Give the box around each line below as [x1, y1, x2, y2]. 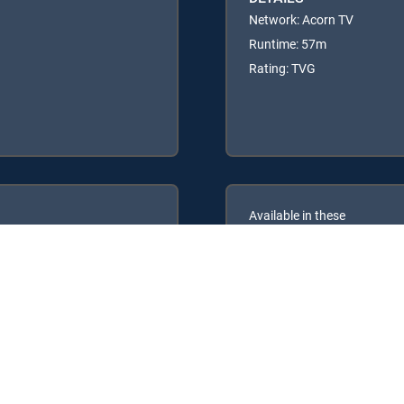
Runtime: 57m [249, 34, 326, 52]
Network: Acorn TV [249, 10, 353, 28]
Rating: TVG [249, 59, 316, 77]
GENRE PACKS [249, 224, 340, 244]
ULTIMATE [37, 260, 94, 278]
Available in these [249, 206, 345, 224]
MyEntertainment [276, 260, 371, 278]
